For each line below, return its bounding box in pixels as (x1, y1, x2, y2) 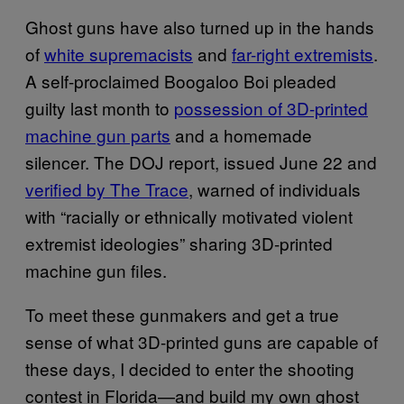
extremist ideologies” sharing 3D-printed (25, 230, 333, 255)
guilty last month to (25, 95, 174, 120)
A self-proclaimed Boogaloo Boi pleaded (25, 68, 336, 93)
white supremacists (44, 41, 193, 66)
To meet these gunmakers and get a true (25, 301, 339, 326)
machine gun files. (25, 257, 167, 282)
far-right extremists (232, 41, 373, 66)
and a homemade (170, 122, 312, 147)
